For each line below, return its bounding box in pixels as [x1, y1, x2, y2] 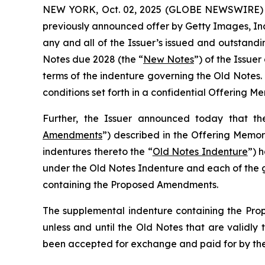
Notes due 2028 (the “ [43, 53, 143, 65]
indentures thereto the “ [43, 146, 153, 157]
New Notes [143, 53, 194, 65]
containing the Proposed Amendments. [43, 179, 218, 190]
